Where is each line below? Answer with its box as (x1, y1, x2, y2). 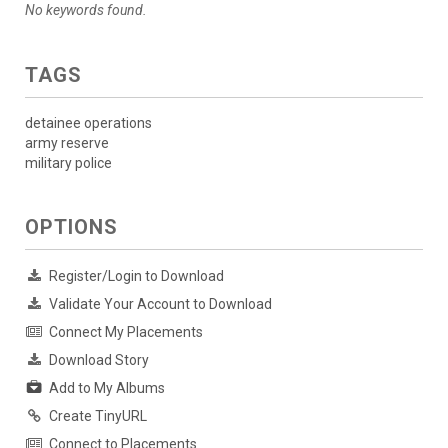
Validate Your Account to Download (49, 296, 272, 313)
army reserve (25, 135, 109, 152)
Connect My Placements (49, 324, 203, 341)
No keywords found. (25, 2, 147, 19)
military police (25, 155, 112, 172)
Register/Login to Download (49, 268, 224, 285)
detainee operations (25, 115, 152, 132)
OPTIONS (25, 215, 118, 240)
